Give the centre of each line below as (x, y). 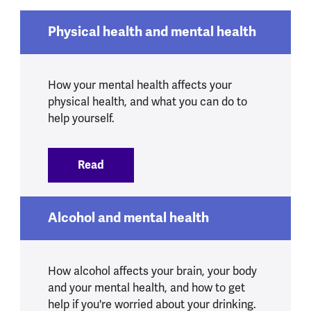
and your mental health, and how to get (146, 287)
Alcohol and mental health (128, 218)
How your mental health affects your (140, 85)
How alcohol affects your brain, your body (152, 271)
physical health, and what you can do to (147, 101)
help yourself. (81, 118)
